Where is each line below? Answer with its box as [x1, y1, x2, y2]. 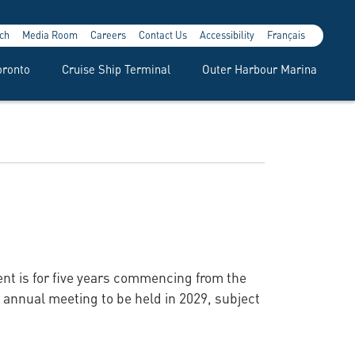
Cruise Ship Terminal [61, 58, 170, 78]
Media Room [21, 25, 78, 42]
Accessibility [199, 25, 254, 42]
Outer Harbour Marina [201, 58, 317, 78]
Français [266, 25, 305, 42]
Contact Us [138, 25, 187, 42]
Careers [90, 25, 126, 42]
